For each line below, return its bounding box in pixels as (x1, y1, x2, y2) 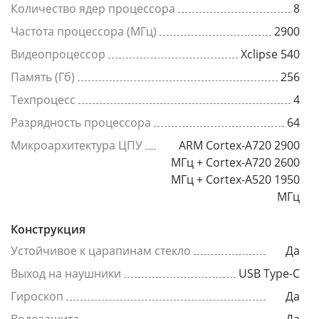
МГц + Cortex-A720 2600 (171, 154, 300, 170)
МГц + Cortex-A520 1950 (171, 171, 300, 187)
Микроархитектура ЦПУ (11, 137, 142, 153)
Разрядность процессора (11, 114, 151, 130)
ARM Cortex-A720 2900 (179, 137, 300, 153)
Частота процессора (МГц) (11, 23, 157, 39)
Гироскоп (11, 288, 63, 304)
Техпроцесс (11, 91, 75, 108)
